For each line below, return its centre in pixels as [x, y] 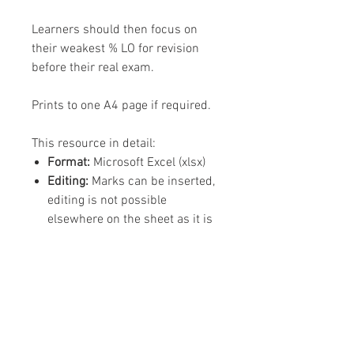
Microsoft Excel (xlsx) [149, 162]
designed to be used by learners [134, 238]
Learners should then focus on [115, 30]
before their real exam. [94, 68]
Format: [70, 162]
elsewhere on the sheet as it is [130, 219]
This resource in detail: [94, 143]
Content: [70, 257]
